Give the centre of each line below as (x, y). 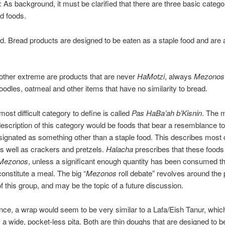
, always (179, 76)
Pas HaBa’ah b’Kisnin (166, 113)
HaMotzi (151, 76)
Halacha (119, 149)
